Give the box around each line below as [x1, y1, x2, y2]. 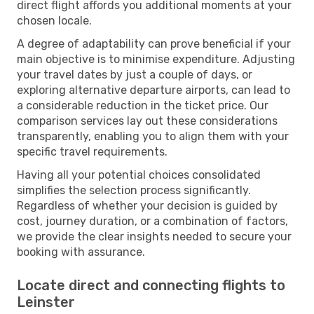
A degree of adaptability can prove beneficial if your [17, 36, 291, 50]
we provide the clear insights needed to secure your [17, 229, 292, 243]
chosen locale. [17, 13, 92, 27]
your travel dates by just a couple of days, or [17, 67, 252, 81]
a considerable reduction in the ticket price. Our [17, 98, 268, 112]
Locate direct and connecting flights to [17, 276, 285, 294]
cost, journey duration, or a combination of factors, [17, 214, 288, 228]
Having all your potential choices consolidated [17, 168, 261, 182]
